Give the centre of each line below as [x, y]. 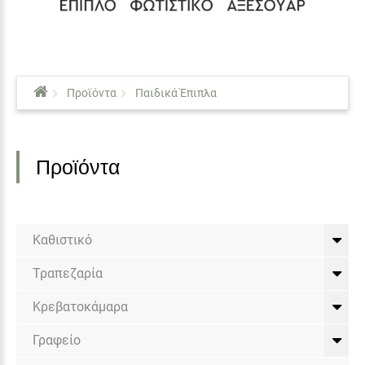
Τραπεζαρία [68, 273]
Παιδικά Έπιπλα [176, 92]
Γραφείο [57, 340]
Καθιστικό [62, 240]
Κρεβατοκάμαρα [80, 306]
